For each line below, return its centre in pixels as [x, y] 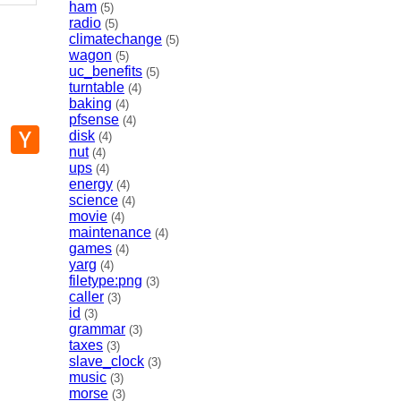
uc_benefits [106, 72]
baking [91, 104]
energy [91, 184]
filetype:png [106, 281]
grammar [98, 329]
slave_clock [107, 362]
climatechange [116, 39]
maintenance [111, 233]
